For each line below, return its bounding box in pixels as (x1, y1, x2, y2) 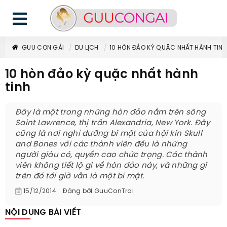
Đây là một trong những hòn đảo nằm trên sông (15, 108, 206, 117)
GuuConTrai (94, 188, 134, 195)
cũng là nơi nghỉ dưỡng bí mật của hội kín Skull (15, 130, 203, 138)
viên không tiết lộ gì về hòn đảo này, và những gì (15, 162, 207, 170)
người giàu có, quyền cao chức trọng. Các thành (15, 151, 208, 159)
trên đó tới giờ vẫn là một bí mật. (15, 172, 144, 180)
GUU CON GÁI (22, 45, 64, 51)
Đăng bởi (61, 188, 94, 195)
